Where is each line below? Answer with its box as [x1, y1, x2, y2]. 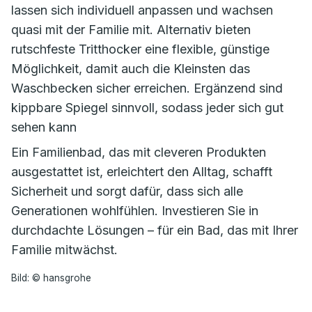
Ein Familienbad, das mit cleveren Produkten [11, 145, 266, 159]
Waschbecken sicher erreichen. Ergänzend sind [11, 81, 283, 95]
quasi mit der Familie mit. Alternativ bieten [11, 22, 251, 37]
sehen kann [11, 120, 77, 134]
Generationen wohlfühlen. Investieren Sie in [11, 203, 258, 218]
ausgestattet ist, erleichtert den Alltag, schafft [11, 164, 272, 179]
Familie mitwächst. [11, 242, 118, 257]
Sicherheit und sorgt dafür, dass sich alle [11, 184, 243, 198]
